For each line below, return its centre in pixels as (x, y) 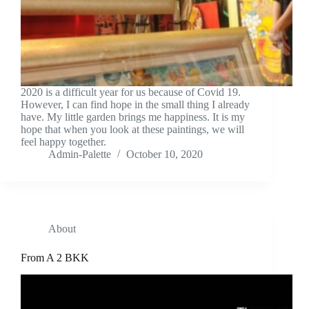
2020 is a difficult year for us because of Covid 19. (131, 92)
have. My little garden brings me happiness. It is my (133, 117)
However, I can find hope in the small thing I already (135, 105)
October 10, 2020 (165, 154)
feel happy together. (63, 142)
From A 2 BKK (55, 258)
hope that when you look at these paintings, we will (132, 130)
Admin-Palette (80, 154)
